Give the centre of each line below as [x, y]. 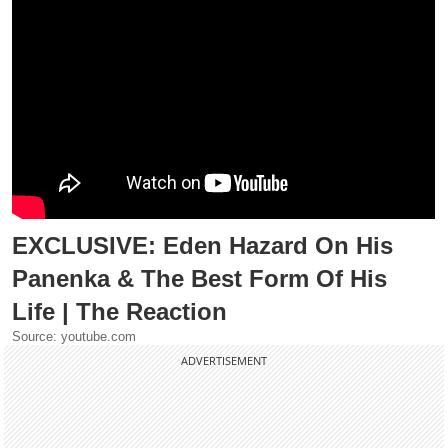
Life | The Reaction [120, 312]
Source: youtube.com [74, 337]
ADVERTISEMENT [223, 361]
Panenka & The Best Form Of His [200, 279]
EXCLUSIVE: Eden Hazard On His [203, 246]
